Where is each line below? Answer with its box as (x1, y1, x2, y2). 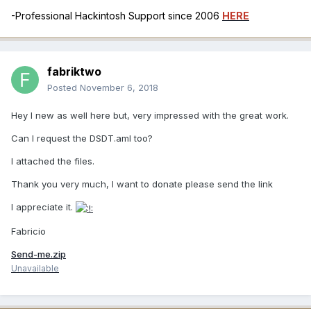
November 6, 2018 (80, 82, 158, 94)
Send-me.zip (11, 248, 66, 260)
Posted (47, 82, 80, 94)
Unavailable (11, 262, 59, 274)
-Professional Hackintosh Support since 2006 (11, 10, 222, 22)
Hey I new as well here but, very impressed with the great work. (11, 110, 289, 121)
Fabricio (11, 225, 46, 237)
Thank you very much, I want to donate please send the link (11, 178, 273, 190)
